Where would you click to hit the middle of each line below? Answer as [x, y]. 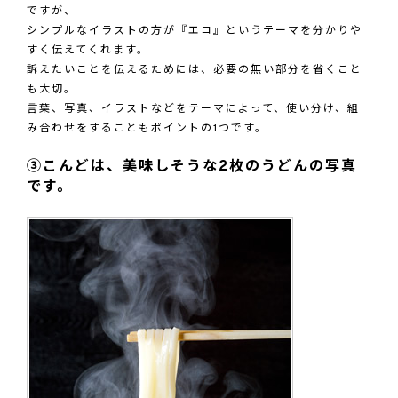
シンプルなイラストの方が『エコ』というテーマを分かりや [195, 31]
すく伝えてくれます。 [88, 50]
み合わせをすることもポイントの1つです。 [147, 128]
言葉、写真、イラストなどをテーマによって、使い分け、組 [193, 109]
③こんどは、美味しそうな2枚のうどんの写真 [192, 167]
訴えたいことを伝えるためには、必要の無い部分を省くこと [195, 70]
